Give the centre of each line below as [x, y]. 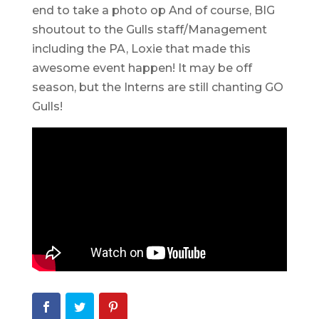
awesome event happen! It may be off [142, 68]
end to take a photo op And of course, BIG [153, 11]
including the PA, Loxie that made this [141, 49]
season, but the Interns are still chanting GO [157, 88]
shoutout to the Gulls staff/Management [149, 30]
